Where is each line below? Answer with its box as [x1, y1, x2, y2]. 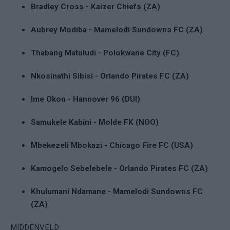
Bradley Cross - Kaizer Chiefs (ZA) [31, 2, 160, 11]
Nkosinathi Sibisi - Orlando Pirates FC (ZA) [31, 71, 189, 81]
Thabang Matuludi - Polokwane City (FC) [31, 48, 179, 57]
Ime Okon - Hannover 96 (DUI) [31, 94, 140, 104]
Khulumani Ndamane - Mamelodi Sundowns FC [31, 186, 203, 196]
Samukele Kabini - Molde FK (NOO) [31, 117, 159, 127]
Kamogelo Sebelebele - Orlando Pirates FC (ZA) [31, 163, 208, 173]
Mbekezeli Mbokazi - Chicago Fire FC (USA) [31, 140, 193, 150]
